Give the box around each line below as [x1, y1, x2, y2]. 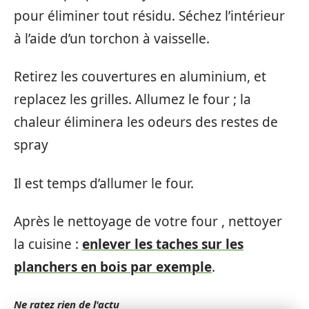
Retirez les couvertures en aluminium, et [14, 68, 266, 86]
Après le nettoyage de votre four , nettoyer [14, 212, 282, 231]
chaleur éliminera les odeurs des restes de [14, 113, 278, 132]
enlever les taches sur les [82, 235, 243, 254]
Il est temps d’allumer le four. [14, 174, 194, 192]
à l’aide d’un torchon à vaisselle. [14, 29, 210, 48]
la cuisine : [14, 235, 82, 254]
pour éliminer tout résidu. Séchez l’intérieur [14, 6, 285, 25]
